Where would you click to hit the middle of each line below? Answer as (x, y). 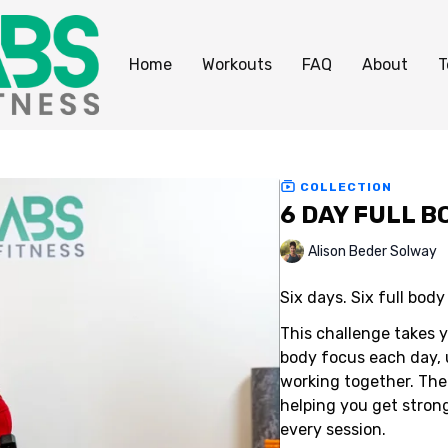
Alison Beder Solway (372, 252)
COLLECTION (343, 186)
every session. (332, 429)
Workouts (237, 64)
